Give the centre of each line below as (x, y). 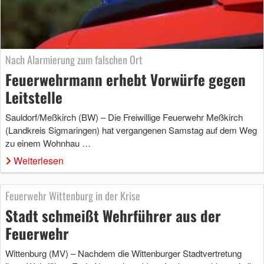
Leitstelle (34, 97)
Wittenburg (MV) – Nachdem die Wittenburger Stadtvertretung (123, 253)
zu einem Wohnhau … (48, 143)
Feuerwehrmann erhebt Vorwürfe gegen (126, 79)
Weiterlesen (39, 160)
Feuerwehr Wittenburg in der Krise (73, 195)
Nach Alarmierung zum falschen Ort (74, 59)
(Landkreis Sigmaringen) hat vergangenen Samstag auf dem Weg (131, 130)
